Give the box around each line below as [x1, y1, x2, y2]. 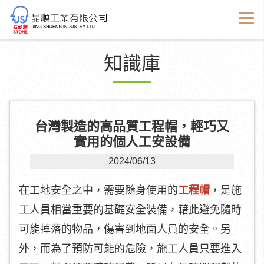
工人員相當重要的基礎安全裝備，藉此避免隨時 [19, 204, 242, 216]
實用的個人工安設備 [74, 134, 190, 149]
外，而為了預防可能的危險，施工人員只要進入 [19, 243, 242, 255]
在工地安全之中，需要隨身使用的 [19, 184, 178, 196]
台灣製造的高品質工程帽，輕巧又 [35, 119, 229, 134]
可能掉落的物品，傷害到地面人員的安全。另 [19, 223, 231, 235]
